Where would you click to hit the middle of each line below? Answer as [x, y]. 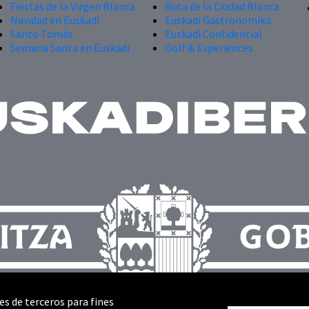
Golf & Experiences [209, 47]
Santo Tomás [42, 33]
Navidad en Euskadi [55, 20]
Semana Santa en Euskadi [70, 47]
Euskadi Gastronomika [218, 20]
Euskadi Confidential [213, 33]
